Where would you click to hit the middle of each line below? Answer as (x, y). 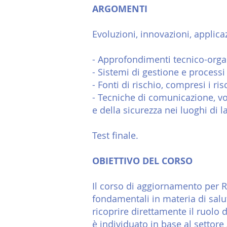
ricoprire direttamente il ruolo (157, 211)
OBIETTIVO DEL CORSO (142, 161)
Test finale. (115, 135)
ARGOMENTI (120, 9)
